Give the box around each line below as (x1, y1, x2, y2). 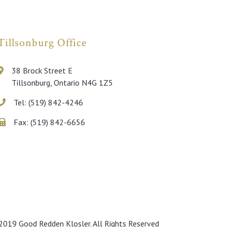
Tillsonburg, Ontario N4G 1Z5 (11, 77, 113, 88)
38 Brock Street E (11, 65, 72, 75)
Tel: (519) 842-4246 (13, 97, 83, 107)
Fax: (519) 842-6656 (13, 117, 85, 127)
